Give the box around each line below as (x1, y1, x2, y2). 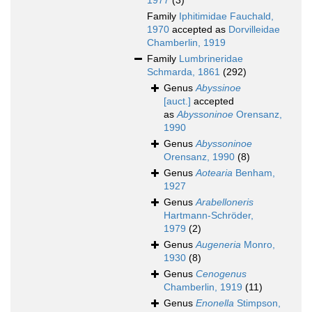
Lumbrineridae (179, 53, 243, 65)
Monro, (241, 239, 275, 251)
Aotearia (196, 167, 233, 179)
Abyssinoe (196, 82, 241, 94)
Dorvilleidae (228, 24, 280, 36)
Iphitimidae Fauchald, (179, 10, 274, 22)
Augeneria (196, 239, 241, 251)
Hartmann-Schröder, (164, 210, 253, 221)
